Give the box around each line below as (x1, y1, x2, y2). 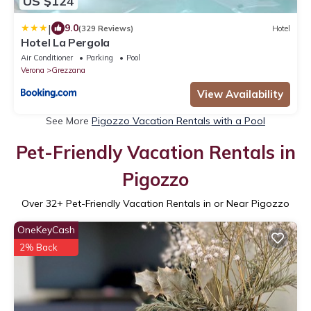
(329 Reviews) (78, 23, 133, 33)
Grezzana (51, 65, 85, 76)
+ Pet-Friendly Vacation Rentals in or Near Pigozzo (57, 197, 289, 210)
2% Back (19, 242, 58, 253)
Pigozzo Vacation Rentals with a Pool (92, 115, 265, 128)
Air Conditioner (21, 53, 73, 63)
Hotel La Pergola (21, 35, 110, 50)
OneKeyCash (17, 224, 75, 237)
